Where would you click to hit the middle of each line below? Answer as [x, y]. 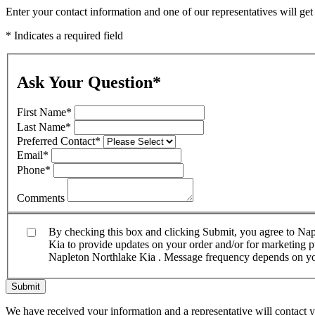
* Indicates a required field [64, 36]
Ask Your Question [85, 82]
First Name [41, 112]
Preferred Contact [56, 141]
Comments [42, 198]
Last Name [41, 127]
